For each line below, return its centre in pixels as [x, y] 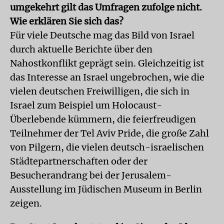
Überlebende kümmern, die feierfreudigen [103, 119]
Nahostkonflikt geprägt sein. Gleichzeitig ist [107, 63]
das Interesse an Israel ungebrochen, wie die [107, 77]
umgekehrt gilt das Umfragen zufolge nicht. [106, 7]
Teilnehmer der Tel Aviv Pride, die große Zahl [109, 133]
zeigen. [26, 203]
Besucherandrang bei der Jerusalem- [91, 175]
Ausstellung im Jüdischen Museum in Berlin [106, 189]
